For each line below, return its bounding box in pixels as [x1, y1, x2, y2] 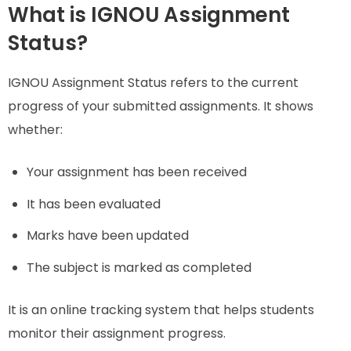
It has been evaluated [27, 194, 161, 213]
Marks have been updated [27, 226, 189, 245]
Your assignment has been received [27, 162, 247, 181]
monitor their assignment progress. [8, 324, 226, 343]
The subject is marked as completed [27, 259, 251, 277]
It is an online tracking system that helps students [8, 301, 314, 320]
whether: [8, 120, 63, 139]
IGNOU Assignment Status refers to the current [8, 73, 299, 92]
